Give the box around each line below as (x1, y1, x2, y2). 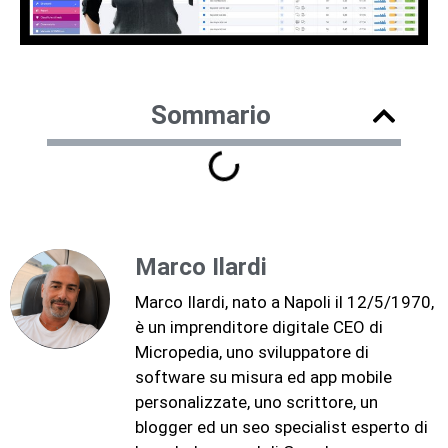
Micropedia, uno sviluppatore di (135, 342, 369, 363)
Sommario (151, 100, 271, 131)
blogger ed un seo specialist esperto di (135, 417, 428, 438)
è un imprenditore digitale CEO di (135, 317, 383, 338)
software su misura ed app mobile (135, 367, 392, 388)
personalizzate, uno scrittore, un (135, 392, 378, 413)
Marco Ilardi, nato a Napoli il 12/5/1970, (135, 292, 434, 313)
